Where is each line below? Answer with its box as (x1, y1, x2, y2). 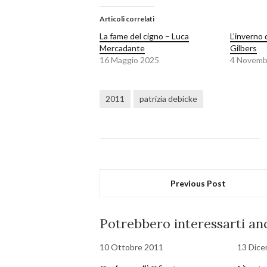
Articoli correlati (100, 14, 154, 24)
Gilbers (229, 43, 257, 54)
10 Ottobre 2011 (100, 242, 163, 253)
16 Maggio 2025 (100, 55, 159, 66)
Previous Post (170, 178, 226, 189)
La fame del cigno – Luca (100, 31, 189, 42)
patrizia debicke (139, 94, 197, 104)
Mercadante (100, 43, 145, 54)
